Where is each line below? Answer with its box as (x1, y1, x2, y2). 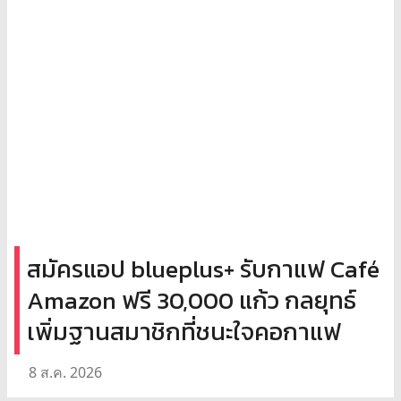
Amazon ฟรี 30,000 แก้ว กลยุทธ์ (27, 282, 356, 320)
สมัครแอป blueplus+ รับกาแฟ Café (27, 251, 380, 288)
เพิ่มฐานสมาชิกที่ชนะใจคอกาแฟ (27, 313, 341, 351)
